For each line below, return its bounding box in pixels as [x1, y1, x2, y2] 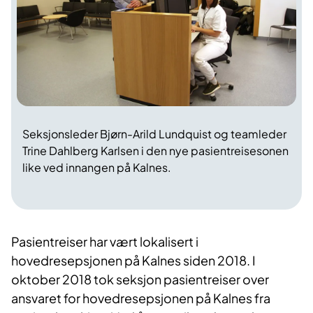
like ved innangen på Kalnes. [22, 160, 171, 175]
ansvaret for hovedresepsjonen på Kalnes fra [11, 290, 270, 307]
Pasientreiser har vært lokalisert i [11, 233, 198, 250]
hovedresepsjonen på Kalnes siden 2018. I [11, 252, 256, 269]
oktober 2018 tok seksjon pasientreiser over [11, 271, 269, 288]
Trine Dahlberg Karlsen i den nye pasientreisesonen [22, 143, 289, 159]
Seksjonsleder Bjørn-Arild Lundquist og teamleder [22, 126, 286, 142]
